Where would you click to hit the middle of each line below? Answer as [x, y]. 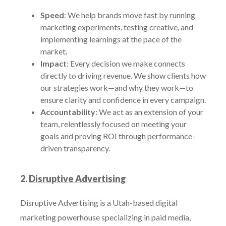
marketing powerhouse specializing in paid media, [105, 217]
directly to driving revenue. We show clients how [123, 75]
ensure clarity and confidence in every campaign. [123, 100]
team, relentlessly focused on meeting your [114, 124]
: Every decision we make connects [126, 63]
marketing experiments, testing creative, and [117, 27]
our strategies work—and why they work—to [117, 88]
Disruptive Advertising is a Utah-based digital [99, 203]
